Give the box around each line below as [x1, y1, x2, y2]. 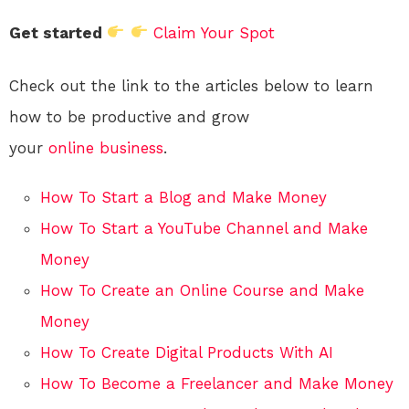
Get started [9, 23, 107, 42]
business [100, 138, 163, 157]
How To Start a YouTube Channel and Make [40, 218, 368, 237]
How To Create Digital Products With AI [40, 342, 333, 362]
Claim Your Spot [152, 23, 275, 42]
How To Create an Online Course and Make [40, 280, 364, 299]
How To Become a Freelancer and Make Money [40, 373, 393, 393]
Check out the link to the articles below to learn [9, 76, 373, 95]
